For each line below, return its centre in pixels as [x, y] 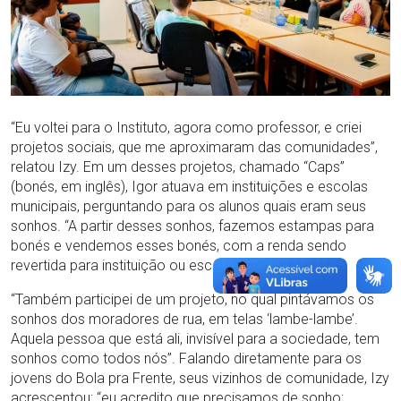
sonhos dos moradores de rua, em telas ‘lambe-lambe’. [184, 319]
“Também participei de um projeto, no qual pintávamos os [192, 299]
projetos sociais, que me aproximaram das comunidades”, [194, 147]
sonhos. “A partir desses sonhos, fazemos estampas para [192, 226]
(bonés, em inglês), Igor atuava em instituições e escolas [189, 187]
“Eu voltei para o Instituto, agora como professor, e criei [186, 128]
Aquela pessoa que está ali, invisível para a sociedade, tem [195, 339]
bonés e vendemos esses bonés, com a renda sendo [179, 246]
